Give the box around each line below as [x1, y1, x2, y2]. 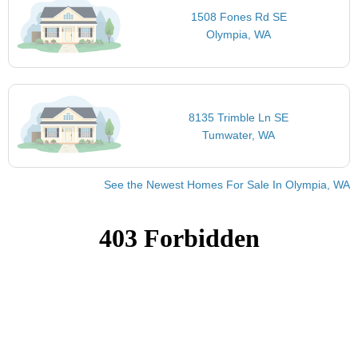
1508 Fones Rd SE [190, 10, 287, 24]
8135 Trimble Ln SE [189, 110, 289, 124]
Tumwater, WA [202, 128, 276, 141]
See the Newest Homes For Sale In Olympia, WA [104, 178, 350, 192]
